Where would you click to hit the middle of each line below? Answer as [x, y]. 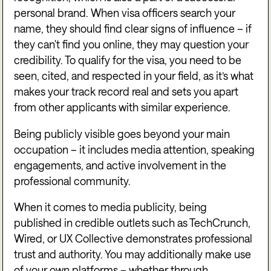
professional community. [73, 181]
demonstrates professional [188, 239]
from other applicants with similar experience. [124, 107]
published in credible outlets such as [102, 223]
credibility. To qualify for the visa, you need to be [128, 60]
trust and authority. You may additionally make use [133, 254]
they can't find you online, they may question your [132, 44]
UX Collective [92, 239]
